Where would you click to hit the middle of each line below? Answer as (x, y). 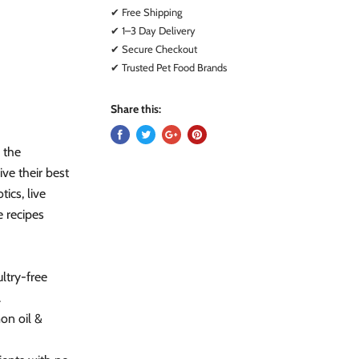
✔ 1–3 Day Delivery (153, 30)
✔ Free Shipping (147, 12)
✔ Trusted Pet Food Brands (169, 67)
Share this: (136, 109)
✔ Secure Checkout (154, 48)
